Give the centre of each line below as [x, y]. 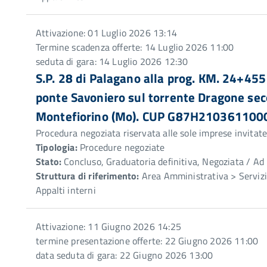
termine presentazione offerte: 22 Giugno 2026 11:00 [147, 241]
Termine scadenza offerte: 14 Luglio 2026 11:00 [135, 47]
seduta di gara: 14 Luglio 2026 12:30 [112, 61]
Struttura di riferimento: [88, 176]
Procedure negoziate [121, 147]
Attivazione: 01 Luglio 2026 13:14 [106, 33]
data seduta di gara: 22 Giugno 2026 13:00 [125, 255]
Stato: [49, 162]
